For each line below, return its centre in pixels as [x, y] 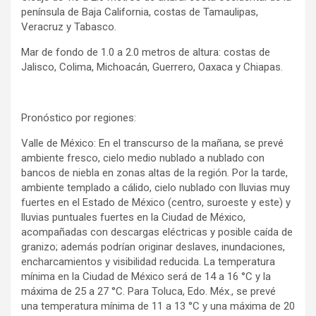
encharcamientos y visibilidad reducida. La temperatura [148, 261]
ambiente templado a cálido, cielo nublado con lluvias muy [156, 187]
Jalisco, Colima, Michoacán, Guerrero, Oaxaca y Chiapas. [152, 67]
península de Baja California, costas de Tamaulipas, [140, 12]
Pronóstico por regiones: [79, 117]
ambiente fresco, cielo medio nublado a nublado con [143, 158]
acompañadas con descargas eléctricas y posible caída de [157, 232]
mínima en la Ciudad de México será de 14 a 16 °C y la [146, 276]
